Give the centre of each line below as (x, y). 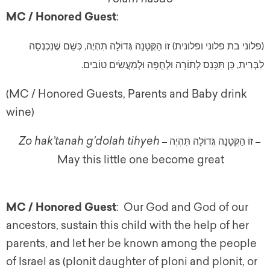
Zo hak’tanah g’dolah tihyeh (89, 141)
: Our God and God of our (182, 208)
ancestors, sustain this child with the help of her (127, 226)
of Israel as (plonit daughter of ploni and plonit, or (132, 262)
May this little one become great (141, 160)
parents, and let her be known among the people (131, 244)
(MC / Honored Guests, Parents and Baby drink (127, 94)
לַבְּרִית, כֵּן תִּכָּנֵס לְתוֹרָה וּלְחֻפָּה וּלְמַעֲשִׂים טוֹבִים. (173, 65)
